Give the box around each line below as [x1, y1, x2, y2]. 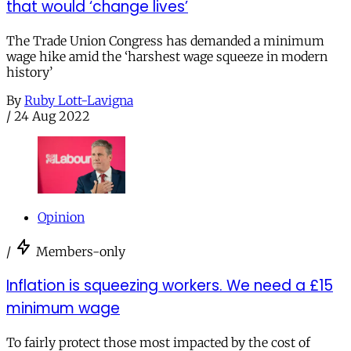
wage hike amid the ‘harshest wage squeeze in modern [6, 48, 327, 64]
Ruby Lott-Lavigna [24, 92, 133, 108]
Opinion [38, 209, 85, 226]
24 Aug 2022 [14, 107, 90, 124]
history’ [6, 63, 52, 80]
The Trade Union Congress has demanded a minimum [6, 32, 324, 49]
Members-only [36, 244, 125, 260]
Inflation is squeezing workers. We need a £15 [6, 274, 333, 296]
